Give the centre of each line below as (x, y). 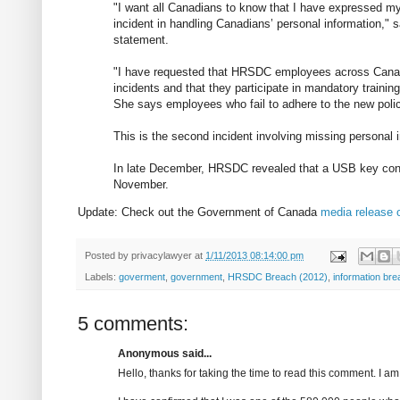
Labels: (102, 277)
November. (141, 184)
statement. (141, 39)
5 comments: (133, 324)
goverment (142, 277)
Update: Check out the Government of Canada (199, 212)
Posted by (108, 255)
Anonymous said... (165, 354)
